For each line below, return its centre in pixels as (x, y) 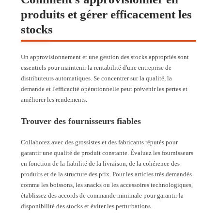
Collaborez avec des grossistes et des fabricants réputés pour (99, 142)
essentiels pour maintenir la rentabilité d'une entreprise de (96, 68)
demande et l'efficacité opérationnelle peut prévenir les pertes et (104, 89)
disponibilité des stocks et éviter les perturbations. (86, 206)
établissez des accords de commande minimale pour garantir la (102, 196)
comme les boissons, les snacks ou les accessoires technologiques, (107, 185)
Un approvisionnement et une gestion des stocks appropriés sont (105, 57)
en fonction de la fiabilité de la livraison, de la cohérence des (100, 164)
